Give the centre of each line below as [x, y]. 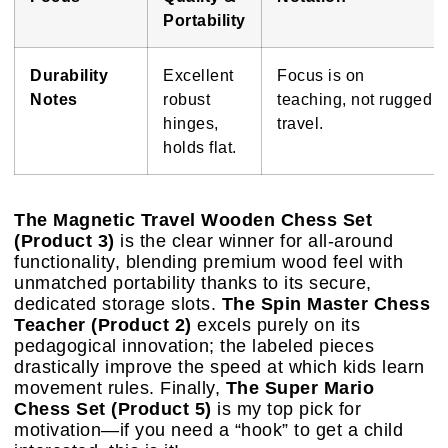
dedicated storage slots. [118, 304]
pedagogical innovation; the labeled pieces [194, 346]
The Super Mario [299, 388]
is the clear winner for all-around [253, 241]
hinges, [191, 123]
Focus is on [321, 75]
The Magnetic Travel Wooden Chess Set [193, 220]
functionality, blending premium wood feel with [208, 262]
